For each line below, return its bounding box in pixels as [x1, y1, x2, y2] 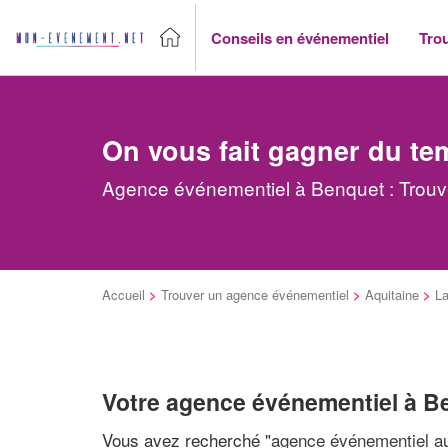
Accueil [102, 285, 145, 304]
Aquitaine [365, 285, 419, 304]
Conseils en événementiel [211, 26, 389, 49]
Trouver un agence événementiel [161, 285, 349, 304]
